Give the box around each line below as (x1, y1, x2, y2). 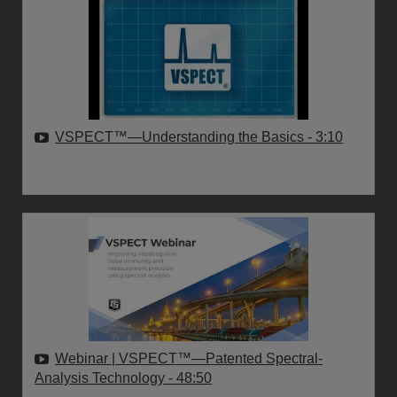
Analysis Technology (35, 370, 168, 385)
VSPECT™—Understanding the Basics (55, 128, 307, 144)
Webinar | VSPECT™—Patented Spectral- (55, 350, 323, 366)
